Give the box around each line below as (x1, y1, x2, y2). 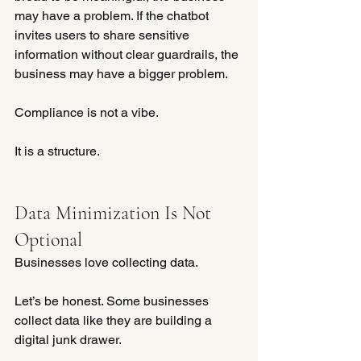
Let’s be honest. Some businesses (15, 293, 212, 309)
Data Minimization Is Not (15, 201, 216, 225)
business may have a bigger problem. (15, 65, 228, 81)
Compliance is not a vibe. (15, 104, 159, 120)
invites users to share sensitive (15, 27, 193, 43)
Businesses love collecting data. (15, 254, 201, 270)
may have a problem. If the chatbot (15, 7, 212, 23)
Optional (15, 227, 82, 251)
